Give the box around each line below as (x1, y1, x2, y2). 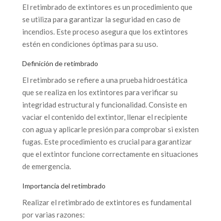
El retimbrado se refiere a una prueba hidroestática (22, 75, 187, 84)
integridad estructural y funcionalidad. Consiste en (22, 100, 187, 109)
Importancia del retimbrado (22, 181, 106, 190)
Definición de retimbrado (22, 59, 98, 68)
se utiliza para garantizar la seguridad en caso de (22, 14, 181, 24)
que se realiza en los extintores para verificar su (22, 87, 178, 97)
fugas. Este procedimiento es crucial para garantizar (22, 137, 192, 146)
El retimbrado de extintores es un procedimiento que (22, 2, 192, 11)
